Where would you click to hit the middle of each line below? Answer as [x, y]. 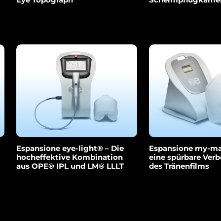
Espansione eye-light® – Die [70, 148]
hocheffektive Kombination [70, 157]
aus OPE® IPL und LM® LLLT [70, 166]
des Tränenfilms [179, 166]
